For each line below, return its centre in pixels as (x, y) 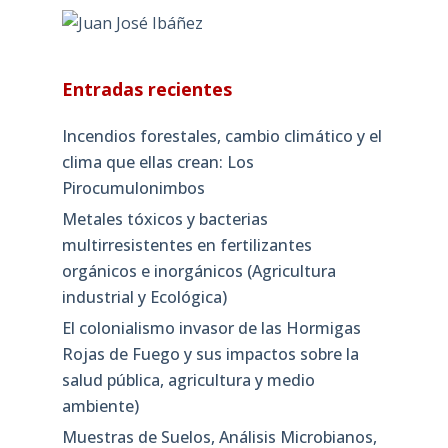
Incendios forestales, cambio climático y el (221, 136)
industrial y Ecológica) (144, 297)
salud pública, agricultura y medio (188, 379)
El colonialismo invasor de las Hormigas (211, 327)
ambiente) (100, 405)
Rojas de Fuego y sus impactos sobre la (210, 353)
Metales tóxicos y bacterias (164, 219)
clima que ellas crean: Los (157, 162)
